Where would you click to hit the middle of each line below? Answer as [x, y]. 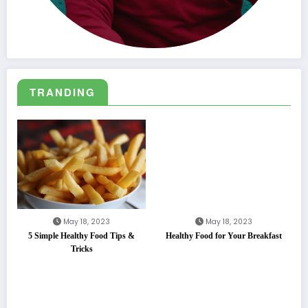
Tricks [81, 249]
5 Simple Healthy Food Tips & [82, 236]
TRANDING [63, 92]
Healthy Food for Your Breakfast [224, 236]
